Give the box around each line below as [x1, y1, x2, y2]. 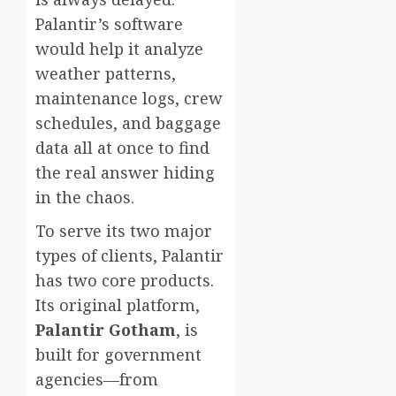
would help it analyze [35, 38, 203, 60]
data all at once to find [35, 137, 209, 159]
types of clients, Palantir [35, 245, 224, 267]
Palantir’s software [35, 13, 183, 35]
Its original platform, [35, 294, 200, 316]
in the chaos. [35, 187, 134, 209]
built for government [35, 344, 202, 366]
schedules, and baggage [35, 112, 221, 134]
